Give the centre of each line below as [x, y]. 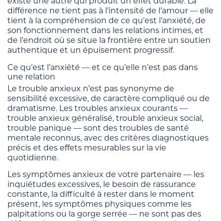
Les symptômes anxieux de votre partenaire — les [106, 174]
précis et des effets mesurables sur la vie [87, 147]
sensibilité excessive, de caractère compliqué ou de [109, 98]
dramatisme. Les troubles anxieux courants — [97, 108]
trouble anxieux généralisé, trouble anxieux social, [105, 118]
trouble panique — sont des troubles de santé [98, 128]
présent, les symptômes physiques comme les [99, 204]
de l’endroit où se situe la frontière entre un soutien [109, 40]
